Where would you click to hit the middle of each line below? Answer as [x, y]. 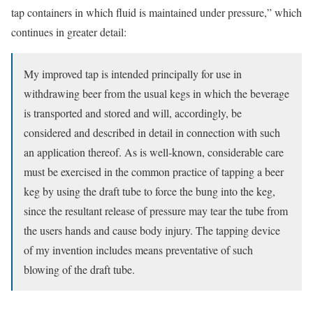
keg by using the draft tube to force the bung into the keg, [150, 191]
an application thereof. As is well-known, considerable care [154, 152]
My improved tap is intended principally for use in [133, 74]
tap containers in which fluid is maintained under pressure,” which [156, 12]
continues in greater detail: [69, 32]
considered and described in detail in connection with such [152, 132]
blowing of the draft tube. [79, 269]
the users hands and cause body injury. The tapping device [152, 230]
